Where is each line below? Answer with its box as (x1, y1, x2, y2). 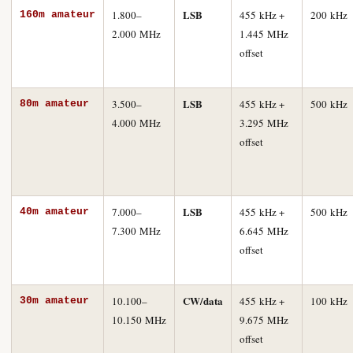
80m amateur (20, 98, 89, 110)
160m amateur (20, 9, 95, 20)
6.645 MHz (240, 224, 288, 238)
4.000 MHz (112, 116, 161, 130)
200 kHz (310, 8, 347, 22)
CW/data (183, 293, 223, 308)
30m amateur (20, 295, 89, 307)
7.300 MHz (112, 224, 161, 238)
